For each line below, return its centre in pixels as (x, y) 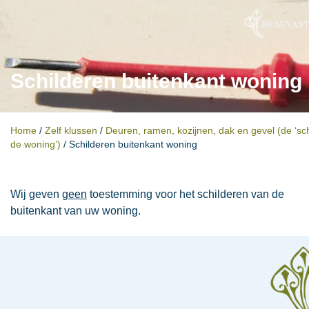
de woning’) (36, 144)
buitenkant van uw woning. (76, 210)
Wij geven (36, 194)
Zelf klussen (71, 130)
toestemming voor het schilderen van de (186, 194)
